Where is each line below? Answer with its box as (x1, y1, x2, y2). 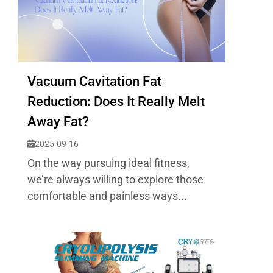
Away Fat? (27, 114, 89, 129)
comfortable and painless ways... (27, 190, 187, 202)
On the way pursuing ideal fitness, (27, 157, 190, 169)
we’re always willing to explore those (27, 173, 204, 186)
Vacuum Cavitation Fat (27, 74, 161, 89)
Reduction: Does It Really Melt (27, 94, 205, 109)
